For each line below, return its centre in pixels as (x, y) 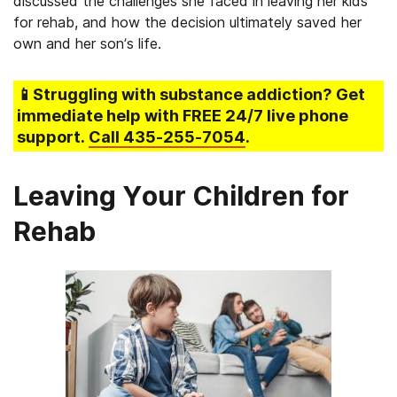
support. (53, 137)
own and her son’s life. (87, 43)
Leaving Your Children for (181, 196)
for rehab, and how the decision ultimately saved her (187, 22)
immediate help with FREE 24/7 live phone (183, 116)
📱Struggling (69, 94)
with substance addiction (222, 94)
